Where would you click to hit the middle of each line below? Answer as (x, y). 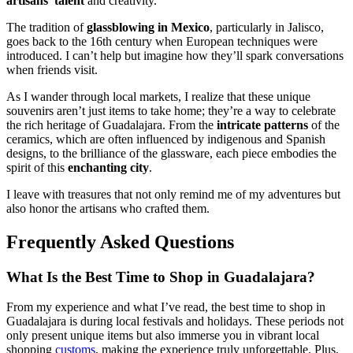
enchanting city (108, 167)
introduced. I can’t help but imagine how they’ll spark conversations (175, 55)
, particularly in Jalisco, (267, 27)
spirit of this (37, 167)
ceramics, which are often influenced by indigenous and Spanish (166, 139)
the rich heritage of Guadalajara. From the (111, 124)
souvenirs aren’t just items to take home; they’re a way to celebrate (171, 110)
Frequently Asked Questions (120, 242)
